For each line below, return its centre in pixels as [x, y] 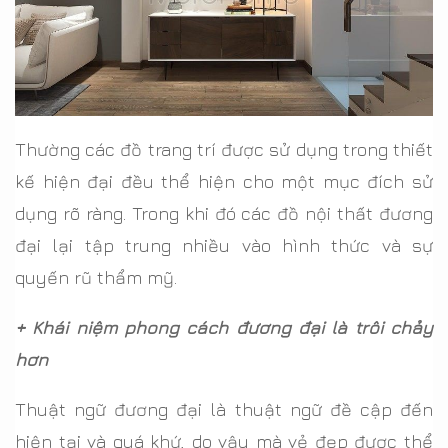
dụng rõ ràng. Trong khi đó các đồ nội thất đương [224, 213]
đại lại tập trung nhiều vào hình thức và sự [224, 245]
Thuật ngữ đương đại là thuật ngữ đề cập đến [224, 409]
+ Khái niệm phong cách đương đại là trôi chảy [224, 327]
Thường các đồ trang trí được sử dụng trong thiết [224, 149]
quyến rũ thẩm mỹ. [96, 277]
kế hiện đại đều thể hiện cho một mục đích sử [224, 181]
